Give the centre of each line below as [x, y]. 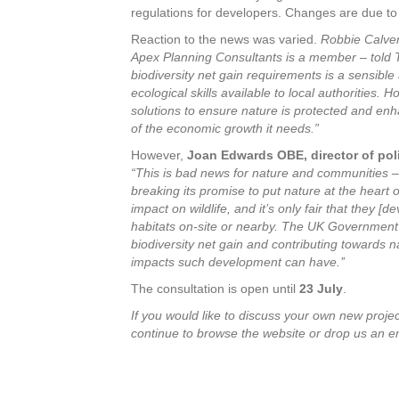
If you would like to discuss [208, 315]
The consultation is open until [215, 289]
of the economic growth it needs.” [225, 128]
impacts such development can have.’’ [238, 262]
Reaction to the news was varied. [226, 39]
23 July [321, 289]
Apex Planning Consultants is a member [245, 57]
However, [159, 155]
